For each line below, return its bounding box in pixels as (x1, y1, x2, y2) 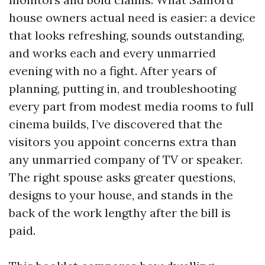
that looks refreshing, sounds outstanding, (9, 28, 244, 43)
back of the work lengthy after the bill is (9, 205, 231, 220)
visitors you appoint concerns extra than (9, 134, 237, 149)
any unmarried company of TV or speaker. (9, 152, 243, 167)
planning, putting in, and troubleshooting (9, 81, 236, 96)
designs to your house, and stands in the (9, 188, 233, 202)
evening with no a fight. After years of (9, 63, 216, 78)
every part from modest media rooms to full (9, 99, 254, 114)
